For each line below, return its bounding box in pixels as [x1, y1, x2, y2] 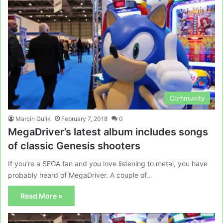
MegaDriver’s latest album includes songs [8, 125, 208, 138]
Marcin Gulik [15, 114, 51, 122]
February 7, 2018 [61, 114, 108, 122]
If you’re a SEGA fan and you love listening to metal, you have [8, 159, 208, 168]
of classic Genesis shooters [8, 139, 140, 152]
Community [170, 94, 205, 102]
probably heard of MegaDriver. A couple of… [8, 170, 152, 179]
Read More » [20, 191, 62, 200]
